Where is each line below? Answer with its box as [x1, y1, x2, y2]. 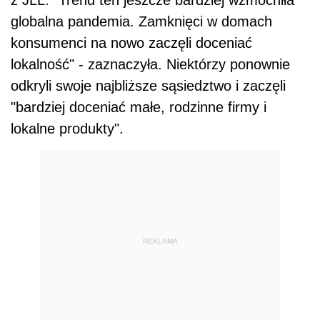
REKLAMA [142, 236, 178, 245]
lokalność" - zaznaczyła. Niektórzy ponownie [11, 56, 290, 73]
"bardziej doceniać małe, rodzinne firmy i [11, 99, 266, 116]
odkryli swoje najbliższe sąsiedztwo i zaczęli [11, 78, 286, 94]
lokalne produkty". [11, 121, 124, 137]
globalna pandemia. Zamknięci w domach [11, 14, 272, 30]
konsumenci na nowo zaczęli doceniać [11, 35, 252, 51]
